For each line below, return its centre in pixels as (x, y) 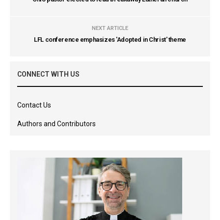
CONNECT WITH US (48, 74)
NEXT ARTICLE (110, 28)
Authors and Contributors (56, 124)
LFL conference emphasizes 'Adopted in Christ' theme (110, 40)
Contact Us (34, 105)
